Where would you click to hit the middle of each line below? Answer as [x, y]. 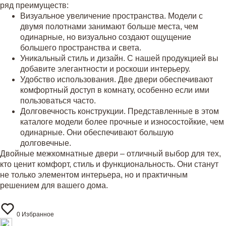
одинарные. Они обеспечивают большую [97, 132]
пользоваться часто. [58, 101]
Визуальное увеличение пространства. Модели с [111, 16]
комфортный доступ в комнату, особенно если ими [115, 90]
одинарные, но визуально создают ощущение [106, 37]
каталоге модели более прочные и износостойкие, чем [122, 122]
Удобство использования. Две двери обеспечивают [117, 79]
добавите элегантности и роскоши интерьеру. [105, 69]
